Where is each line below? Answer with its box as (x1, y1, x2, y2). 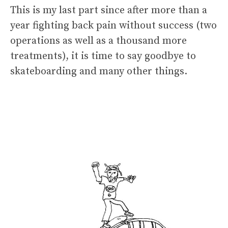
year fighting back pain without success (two (10, 19, 217, 32)
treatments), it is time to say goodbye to (10, 49, 196, 63)
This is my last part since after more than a (10, 4, 207, 17)
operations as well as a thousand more (10, 34, 187, 47)
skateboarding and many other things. (10, 65, 187, 78)
